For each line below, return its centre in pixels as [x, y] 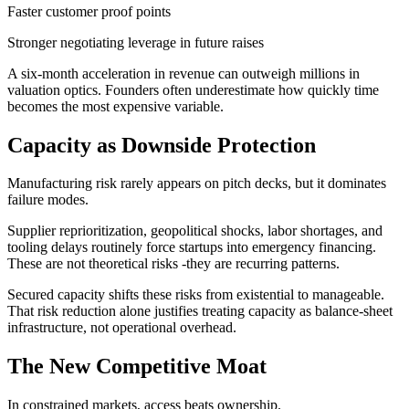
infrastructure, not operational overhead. [122, 328]
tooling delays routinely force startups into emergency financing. [192, 247]
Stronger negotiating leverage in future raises [136, 42]
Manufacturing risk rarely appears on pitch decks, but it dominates [197, 184]
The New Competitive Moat [137, 367]
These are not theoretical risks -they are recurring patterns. [173, 264]
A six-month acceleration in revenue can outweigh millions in [184, 73]
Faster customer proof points [89, 11]
